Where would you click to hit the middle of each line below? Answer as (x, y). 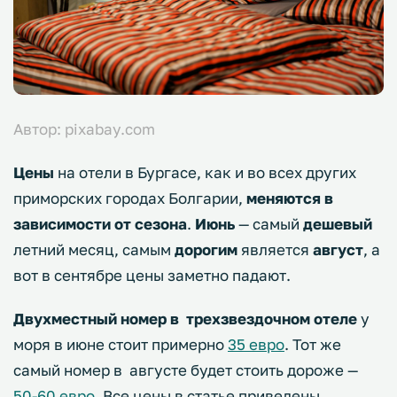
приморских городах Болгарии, (130, 198)
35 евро (256, 345)
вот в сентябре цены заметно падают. (152, 276)
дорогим (206, 250)
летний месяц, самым (94, 250)
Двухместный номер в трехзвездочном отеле (185, 319)
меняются (284, 198)
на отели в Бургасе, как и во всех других (205, 173)
